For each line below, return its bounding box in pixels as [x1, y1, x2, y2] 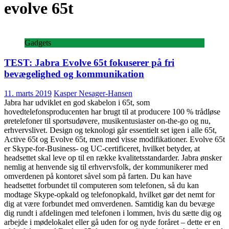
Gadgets [25, 38, 51, 47]
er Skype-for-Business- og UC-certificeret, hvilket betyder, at [4, 144, 200, 153]
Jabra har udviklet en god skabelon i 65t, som [4, 98, 150, 107]
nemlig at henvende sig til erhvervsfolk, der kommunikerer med [4, 163, 208, 172]
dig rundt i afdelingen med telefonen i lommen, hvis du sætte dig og [4, 209, 221, 218]
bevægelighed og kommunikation [4, 68, 144, 79]
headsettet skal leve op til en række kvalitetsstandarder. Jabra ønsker [4, 153, 222, 163]
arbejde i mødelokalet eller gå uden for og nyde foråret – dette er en [4, 218, 220, 227]
